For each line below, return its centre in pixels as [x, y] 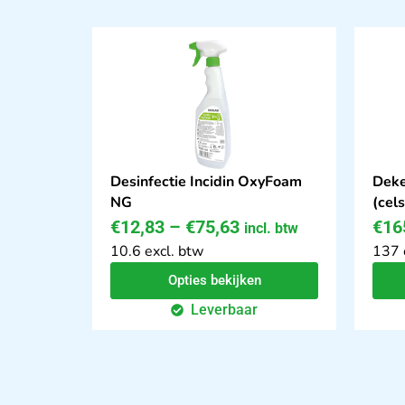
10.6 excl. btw [157, 252]
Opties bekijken [214, 281]
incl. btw [271, 229]
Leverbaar [225, 310]
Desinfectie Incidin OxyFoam [206, 182]
